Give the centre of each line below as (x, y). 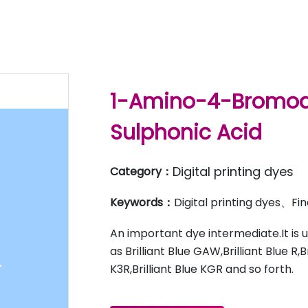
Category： (141, 171)
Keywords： (142, 202)
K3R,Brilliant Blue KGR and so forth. (201, 269)
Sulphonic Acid (186, 132)
